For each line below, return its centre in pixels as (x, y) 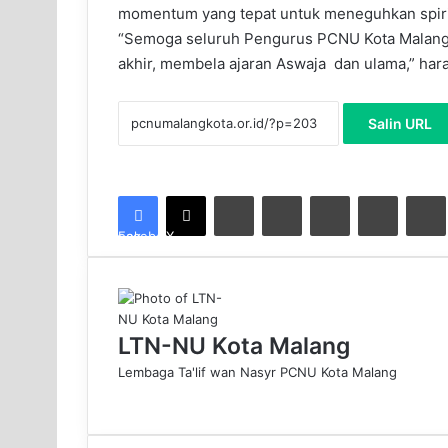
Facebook (129, 235)
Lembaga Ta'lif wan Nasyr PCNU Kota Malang (257, 371)
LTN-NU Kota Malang (234, 345)
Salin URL (400, 124)
